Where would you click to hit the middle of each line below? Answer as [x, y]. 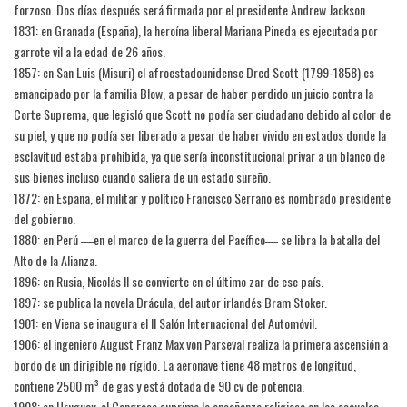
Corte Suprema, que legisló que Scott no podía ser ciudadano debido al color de [202, 114]
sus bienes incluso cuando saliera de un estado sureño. [142, 177]
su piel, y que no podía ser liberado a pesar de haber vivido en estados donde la [200, 135]
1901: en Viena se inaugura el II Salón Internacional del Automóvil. [165, 323]
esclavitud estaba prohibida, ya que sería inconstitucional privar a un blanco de [199, 156]
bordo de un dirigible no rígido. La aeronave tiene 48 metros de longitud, [185, 365]
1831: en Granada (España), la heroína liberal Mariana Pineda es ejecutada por [196, 31]
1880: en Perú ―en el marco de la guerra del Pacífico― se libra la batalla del [197, 240]
